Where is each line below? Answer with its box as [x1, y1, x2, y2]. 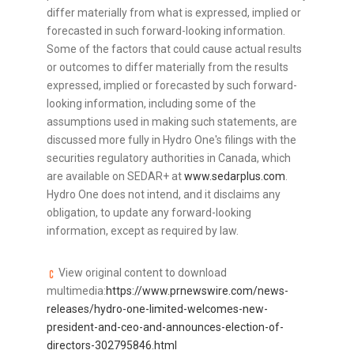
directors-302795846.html [47, 339, 177, 352]
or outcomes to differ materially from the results [47, 61, 288, 74]
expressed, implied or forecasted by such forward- [47, 79, 297, 92]
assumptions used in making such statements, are [47, 115, 297, 129]
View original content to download [56, 266, 227, 280]
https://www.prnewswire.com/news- [106, 284, 288, 298]
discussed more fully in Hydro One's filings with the [47, 134, 296, 147]
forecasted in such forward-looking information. [47, 24, 285, 38]
